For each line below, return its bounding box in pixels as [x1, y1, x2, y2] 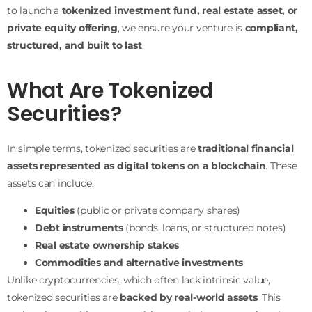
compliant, [244, 22, 298, 35]
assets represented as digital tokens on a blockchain [7, 159, 266, 172]
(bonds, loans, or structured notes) [123, 221, 286, 235]
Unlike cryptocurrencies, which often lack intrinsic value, [7, 274, 270, 287]
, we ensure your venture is [117, 22, 245, 35]
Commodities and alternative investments [35, 256, 244, 270]
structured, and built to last [7, 39, 142, 52]
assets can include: [7, 176, 94, 189]
